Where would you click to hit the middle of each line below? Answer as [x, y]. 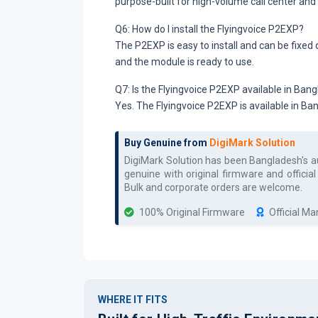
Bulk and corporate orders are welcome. [213, 187]
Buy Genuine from [167, 143]
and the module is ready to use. [185, 62]
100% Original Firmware [191, 212]
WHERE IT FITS [133, 300]
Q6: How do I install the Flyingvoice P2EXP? [209, 29]
